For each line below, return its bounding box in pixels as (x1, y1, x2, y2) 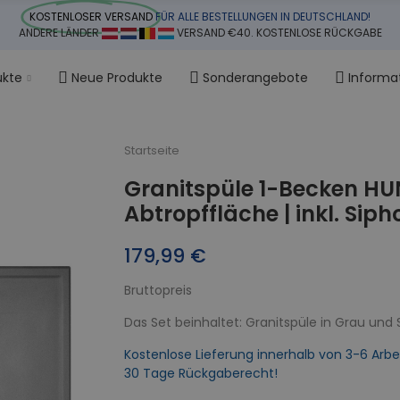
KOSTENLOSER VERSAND (29, 9, 153, 24)
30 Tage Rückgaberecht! (124, 364, 278, 382)
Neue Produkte (71, 68, 162, 87)
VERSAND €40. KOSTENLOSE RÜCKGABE (173, 25, 382, 40)
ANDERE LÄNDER (18, 25, 102, 40)
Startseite (124, 141, 179, 159)
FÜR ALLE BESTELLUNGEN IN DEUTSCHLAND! (155, 9, 371, 24)
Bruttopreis (124, 281, 192, 299)
